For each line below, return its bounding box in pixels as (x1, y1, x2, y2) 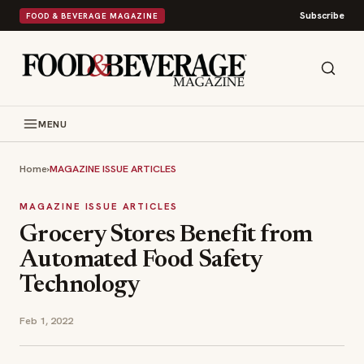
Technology (19, 274, 139, 298)
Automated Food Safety (19, 249, 262, 273)
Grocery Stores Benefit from (19, 223, 313, 248)
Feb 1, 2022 (19, 314, 73, 327)
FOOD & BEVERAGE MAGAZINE (26, 10, 158, 21)
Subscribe (300, 9, 344, 22)
